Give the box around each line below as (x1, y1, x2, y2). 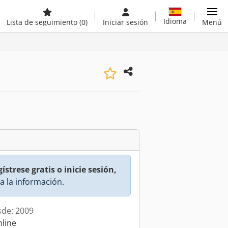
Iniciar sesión (103, 17, 148, 27)
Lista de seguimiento (7, 17, 79, 27)
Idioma (163, 16, 187, 26)
